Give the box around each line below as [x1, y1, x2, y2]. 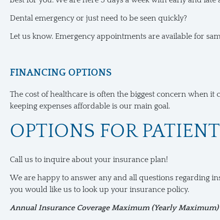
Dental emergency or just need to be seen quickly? [10, 14, 187, 23]
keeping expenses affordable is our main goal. [10, 102, 170, 110]
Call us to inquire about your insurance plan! [10, 155, 168, 164]
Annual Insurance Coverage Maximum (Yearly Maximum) [10, 203, 219, 212]
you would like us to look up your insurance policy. [10, 185, 189, 194]
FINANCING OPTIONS [10, 67, 111, 78]
